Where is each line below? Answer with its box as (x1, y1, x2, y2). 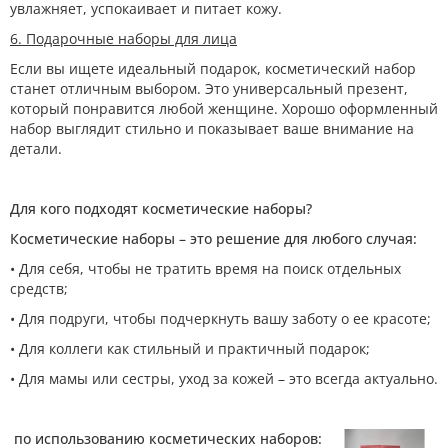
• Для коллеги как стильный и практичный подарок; (10, 339, 370, 358)
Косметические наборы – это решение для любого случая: (10, 229, 417, 248)
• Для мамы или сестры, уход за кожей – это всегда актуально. (10, 369, 438, 388)
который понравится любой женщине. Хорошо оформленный (10, 99, 438, 118)
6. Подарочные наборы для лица (10, 29, 237, 48)
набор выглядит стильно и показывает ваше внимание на (10, 119, 414, 138)
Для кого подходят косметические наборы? (10, 199, 312, 218)
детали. (10, 139, 62, 158)
